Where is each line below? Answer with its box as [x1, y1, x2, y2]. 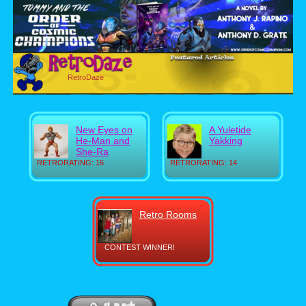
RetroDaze [68, 73, 104, 81]
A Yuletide [209, 124, 251, 135]
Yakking [209, 135, 242, 146]
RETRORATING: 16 [37, 158, 104, 167]
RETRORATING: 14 [170, 158, 237, 167]
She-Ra [76, 146, 109, 157]
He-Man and [76, 135, 130, 146]
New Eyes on [76, 124, 133, 135]
